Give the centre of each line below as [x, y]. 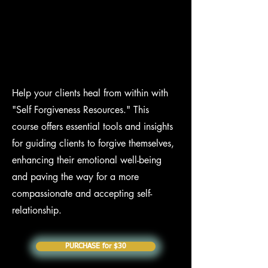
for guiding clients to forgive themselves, [93, 143]
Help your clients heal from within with [90, 93]
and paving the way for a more [75, 177]
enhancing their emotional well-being [87, 160]
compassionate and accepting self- [82, 194]
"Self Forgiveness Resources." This [80, 110]
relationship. [37, 210]
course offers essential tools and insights [92, 127]
